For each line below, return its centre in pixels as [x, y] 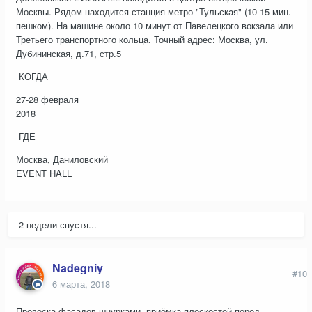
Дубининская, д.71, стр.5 [69, 54]
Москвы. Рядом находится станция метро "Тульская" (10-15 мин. [154, 12]
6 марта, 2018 [81, 284]
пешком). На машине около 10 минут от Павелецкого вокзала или [155, 26]
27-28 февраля [47, 100]
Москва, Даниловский [62, 159]
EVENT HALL [44, 173]
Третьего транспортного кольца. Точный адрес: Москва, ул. [142, 40]
